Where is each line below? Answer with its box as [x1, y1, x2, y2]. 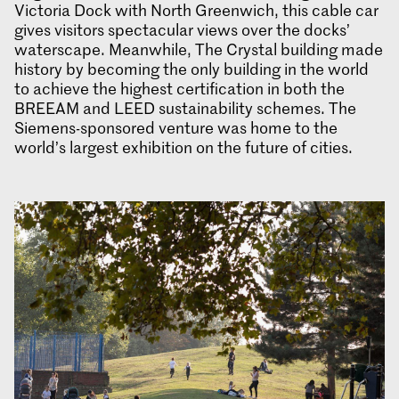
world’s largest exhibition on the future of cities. [14, 136, 353, 159]
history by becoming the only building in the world [14, 58, 369, 80]
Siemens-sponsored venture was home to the [14, 117, 338, 139]
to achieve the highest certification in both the [14, 77, 345, 100]
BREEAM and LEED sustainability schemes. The [14, 97, 356, 119]
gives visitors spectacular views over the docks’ [14, 19, 350, 41]
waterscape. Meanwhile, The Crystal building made [14, 38, 383, 61]
